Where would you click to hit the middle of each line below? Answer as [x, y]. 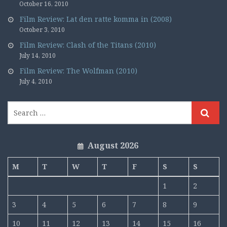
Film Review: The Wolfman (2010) [79, 71]
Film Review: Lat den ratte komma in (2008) [96, 19]
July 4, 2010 [36, 81]
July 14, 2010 [37, 55]
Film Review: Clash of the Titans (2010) [88, 45]
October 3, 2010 [42, 30]
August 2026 [113, 145]
